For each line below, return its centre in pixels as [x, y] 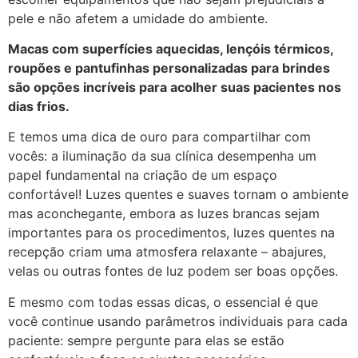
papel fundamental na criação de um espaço [143, 175]
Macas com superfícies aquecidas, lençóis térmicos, [171, 49]
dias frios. [39, 107]
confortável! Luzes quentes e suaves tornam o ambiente [178, 195]
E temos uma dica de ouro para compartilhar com [159, 137]
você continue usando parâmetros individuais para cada [178, 321]
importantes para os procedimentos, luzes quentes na [171, 233]
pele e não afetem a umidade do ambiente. [140, 18]
